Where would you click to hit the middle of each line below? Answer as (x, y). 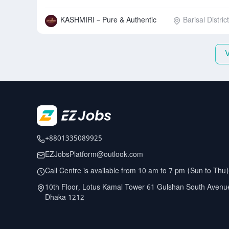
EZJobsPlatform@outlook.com (94, 155)
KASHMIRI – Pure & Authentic (108, 21)
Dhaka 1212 (65, 198)
